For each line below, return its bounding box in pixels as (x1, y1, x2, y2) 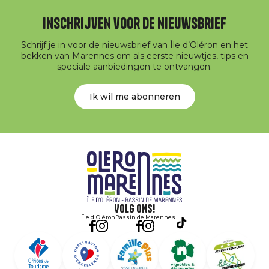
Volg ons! (114, 201, 155, 216)
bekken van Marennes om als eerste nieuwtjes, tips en (20, 50, 249, 61)
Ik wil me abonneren (89, 91, 180, 102)
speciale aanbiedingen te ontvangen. (57, 61, 212, 72)
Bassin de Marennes (115, 213, 175, 220)
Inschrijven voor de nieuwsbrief (43, 13, 226, 33)
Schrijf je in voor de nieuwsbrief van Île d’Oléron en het (21, 39, 248, 50)
